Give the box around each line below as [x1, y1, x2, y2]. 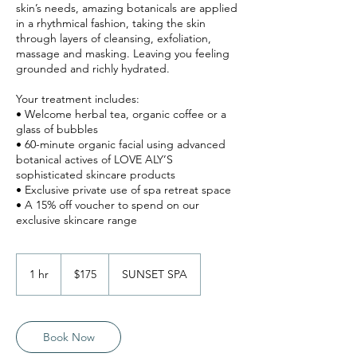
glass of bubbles [16, 121, 98, 136]
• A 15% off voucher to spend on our [16, 197, 199, 212]
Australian [61, 262, 98, 272]
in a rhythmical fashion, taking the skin [16, 15, 206, 30]
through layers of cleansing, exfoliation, [16, 30, 211, 45]
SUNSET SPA [122, 266, 187, 281]
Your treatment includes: [16, 91, 139, 106]
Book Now [42, 329, 95, 344]
